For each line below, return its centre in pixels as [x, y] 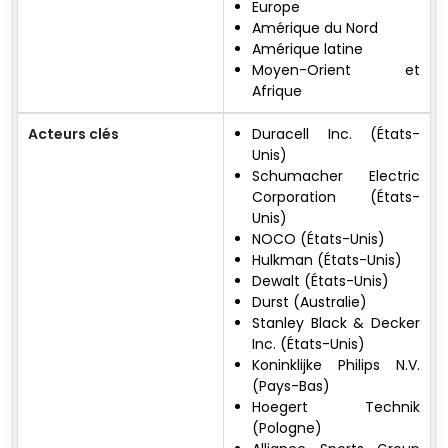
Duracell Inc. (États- [336, 134]
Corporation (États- [336, 197]
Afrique [277, 91]
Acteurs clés [73, 134]
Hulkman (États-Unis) [327, 260]
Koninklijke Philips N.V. [336, 365]
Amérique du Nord [315, 28]
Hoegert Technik [336, 407]
